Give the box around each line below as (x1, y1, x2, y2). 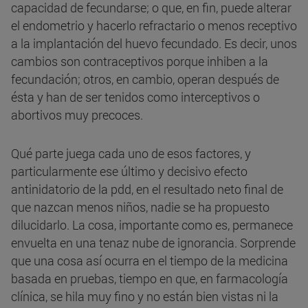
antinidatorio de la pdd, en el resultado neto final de (11, 181, 283, 198)
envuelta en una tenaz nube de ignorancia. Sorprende (11, 234, 296, 252)
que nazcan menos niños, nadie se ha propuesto (11, 199, 269, 216)
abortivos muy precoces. (11, 107, 143, 124)
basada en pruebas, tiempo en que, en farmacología (11, 270, 288, 287)
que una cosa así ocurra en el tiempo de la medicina (11, 252, 288, 269)
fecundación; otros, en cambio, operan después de (11, 71, 279, 88)
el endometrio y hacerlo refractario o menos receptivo (11, 17, 297, 34)
